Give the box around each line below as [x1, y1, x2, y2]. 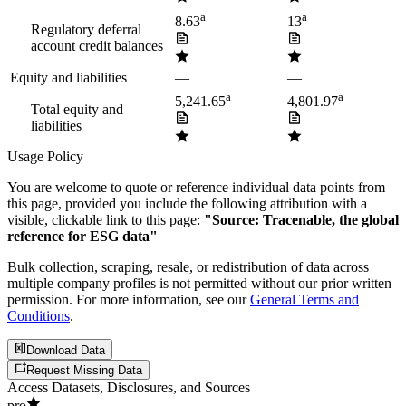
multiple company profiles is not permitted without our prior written [7, 275, 391, 292]
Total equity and [31, 101, 123, 118]
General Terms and [250, 292, 359, 308]
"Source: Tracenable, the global [204, 212, 399, 228]
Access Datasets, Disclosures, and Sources [7, 380, 250, 396]
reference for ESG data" [7, 228, 158, 245]
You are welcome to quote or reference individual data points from [7, 179, 385, 196]
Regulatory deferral [31, 22, 141, 38]
